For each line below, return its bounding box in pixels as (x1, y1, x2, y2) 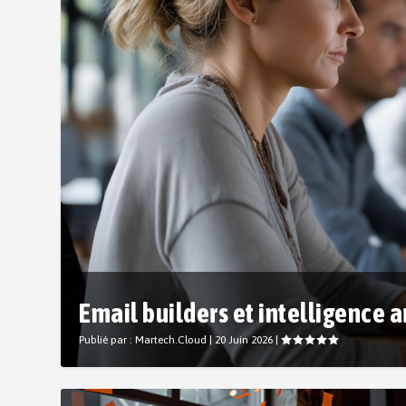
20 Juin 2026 (215, 333, 274, 347)
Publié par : (79, 333, 136, 347)
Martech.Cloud (135, 333, 208, 347)
